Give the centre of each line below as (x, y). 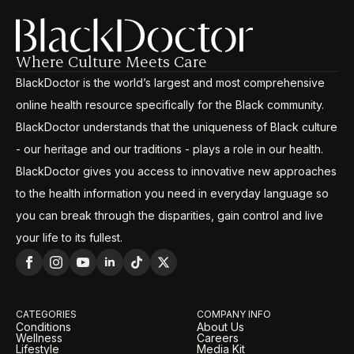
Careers (218, 338)
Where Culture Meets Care (111, 62)
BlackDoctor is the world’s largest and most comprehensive (170, 83)
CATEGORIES (46, 314)
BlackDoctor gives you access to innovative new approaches (176, 171)
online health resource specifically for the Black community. (170, 105)
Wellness (39, 338)
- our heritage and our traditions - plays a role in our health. (169, 149)
